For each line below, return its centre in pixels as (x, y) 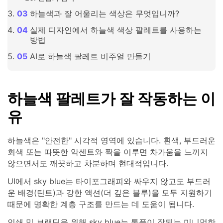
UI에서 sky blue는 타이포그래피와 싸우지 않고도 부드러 (109, 181)
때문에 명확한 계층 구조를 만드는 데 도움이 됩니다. (101, 204)
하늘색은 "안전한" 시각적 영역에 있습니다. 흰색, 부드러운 (111, 141)
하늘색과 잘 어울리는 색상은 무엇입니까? (104, 13)
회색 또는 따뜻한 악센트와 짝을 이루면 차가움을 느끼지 (108, 152)
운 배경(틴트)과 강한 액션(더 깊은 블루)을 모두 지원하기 (110, 193)
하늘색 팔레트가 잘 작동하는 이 (111, 99)
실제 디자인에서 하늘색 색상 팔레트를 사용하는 (115, 30)
